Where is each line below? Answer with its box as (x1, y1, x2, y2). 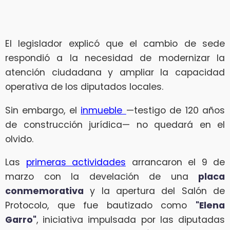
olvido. (5, 132, 33, 145)
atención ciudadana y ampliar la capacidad (5, 66, 225, 79)
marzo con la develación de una (5, 170, 198, 183)
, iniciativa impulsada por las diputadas (36, 214, 225, 226)
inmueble (81, 104, 126, 117)
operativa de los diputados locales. (5, 80, 163, 93)
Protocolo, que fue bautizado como (5, 199, 196, 212)
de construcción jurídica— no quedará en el (5, 118, 225, 131)
